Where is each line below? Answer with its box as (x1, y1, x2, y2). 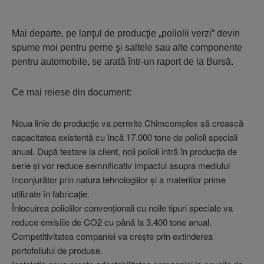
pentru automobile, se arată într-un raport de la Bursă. (12, 57, 233, 67)
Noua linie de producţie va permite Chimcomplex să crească (12, 117, 243, 129)
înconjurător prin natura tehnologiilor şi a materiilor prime (12, 173, 226, 186)
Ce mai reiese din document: (12, 87, 131, 97)
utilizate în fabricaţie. (12, 187, 90, 200)
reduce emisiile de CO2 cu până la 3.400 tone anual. (12, 216, 212, 228)
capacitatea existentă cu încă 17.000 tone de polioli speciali (12, 131, 237, 143)
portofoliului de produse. (12, 244, 103, 256)
